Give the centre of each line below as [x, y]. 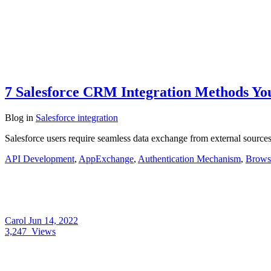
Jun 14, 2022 [53, 220]
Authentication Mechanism [189, 158]
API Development [40, 158]
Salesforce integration [77, 117]
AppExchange [106, 158]
